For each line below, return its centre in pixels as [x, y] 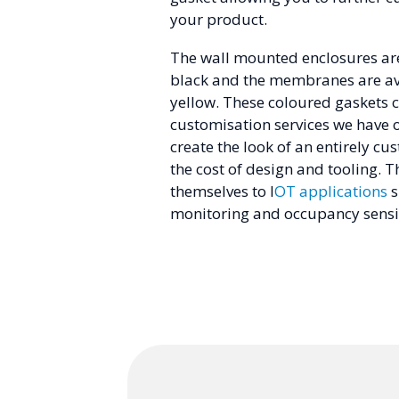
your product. [219, 20]
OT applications [331, 191]
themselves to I [222, 191]
